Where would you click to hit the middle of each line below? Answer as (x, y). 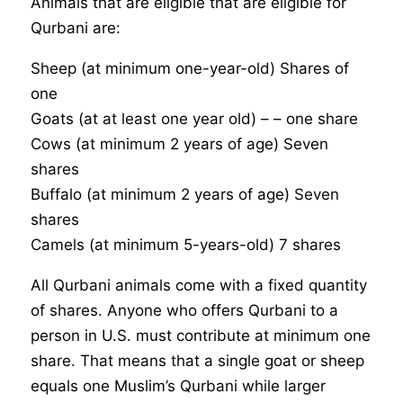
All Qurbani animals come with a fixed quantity (199, 286)
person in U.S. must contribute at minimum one (201, 336)
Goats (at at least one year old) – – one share (195, 119)
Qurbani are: (76, 28)
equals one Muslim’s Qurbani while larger (179, 386)
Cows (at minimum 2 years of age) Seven (180, 144)
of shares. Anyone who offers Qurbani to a (185, 311)
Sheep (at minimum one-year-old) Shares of (190, 69)
